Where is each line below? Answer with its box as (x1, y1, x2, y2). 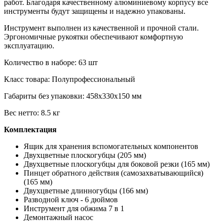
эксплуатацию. (4, 41, 54, 50)
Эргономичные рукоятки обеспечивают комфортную (4, 32, 183, 41)
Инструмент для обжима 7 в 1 (24, 204, 124, 213)
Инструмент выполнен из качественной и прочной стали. (4, 23, 199, 32)
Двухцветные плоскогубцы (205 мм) (24, 150, 146, 159)
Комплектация (4, 125, 57, 134)
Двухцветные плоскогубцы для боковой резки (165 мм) (24, 159, 210, 168)
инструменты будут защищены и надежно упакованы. (4, 6, 185, 15)
